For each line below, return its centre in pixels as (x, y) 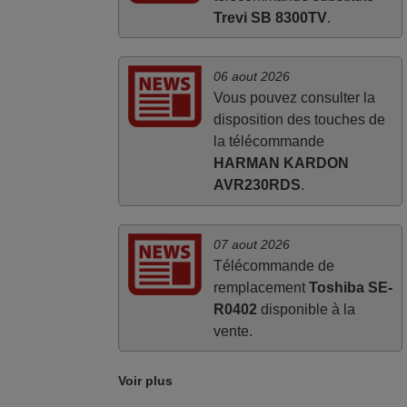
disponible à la (306, 309)
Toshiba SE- (350, 287)
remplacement (261, 287)
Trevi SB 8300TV (270, 17)
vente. (233, 331)
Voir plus (146, 381)
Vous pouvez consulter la (294, 98)
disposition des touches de (299, 120)
